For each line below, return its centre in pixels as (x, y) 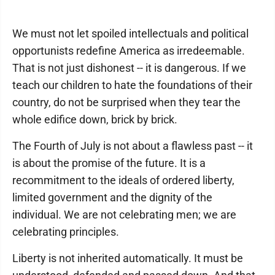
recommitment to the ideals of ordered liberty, (123, 180)
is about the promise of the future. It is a (109, 163)
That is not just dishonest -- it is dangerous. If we (129, 68)
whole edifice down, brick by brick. (95, 119)
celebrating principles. (66, 232)
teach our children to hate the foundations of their (132, 85)
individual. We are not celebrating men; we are (124, 215)
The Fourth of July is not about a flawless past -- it (133, 146)
